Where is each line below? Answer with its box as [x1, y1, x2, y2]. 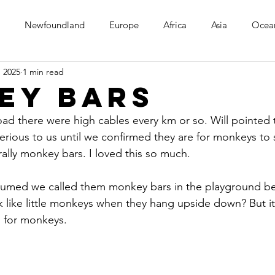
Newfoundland [25, 18, 85, 31]
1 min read [23, 66, 64, 77]
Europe [109, 18, 139, 31]
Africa [163, 18, 187, 31]
